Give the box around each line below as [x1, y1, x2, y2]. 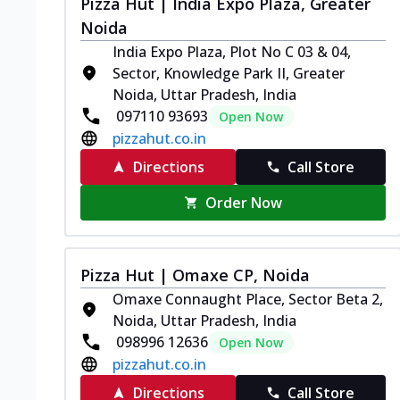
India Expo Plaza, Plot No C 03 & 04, [112, 41, 351, 62]
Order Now [205, 192, 283, 212]
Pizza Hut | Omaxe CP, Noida [80, 263, 310, 286]
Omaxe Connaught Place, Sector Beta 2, [112, 288, 383, 309]
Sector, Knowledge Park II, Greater [112, 62, 345, 83]
